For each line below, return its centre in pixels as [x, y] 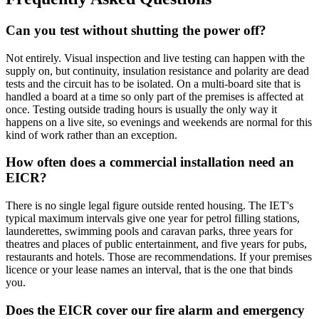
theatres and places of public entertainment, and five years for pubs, [156, 244]
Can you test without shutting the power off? [136, 30]
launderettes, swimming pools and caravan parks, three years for [149, 231]
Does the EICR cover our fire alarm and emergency [155, 310]
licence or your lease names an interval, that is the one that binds [149, 270]
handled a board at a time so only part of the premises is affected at [155, 96]
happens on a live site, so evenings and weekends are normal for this [159, 122]
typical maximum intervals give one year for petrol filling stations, [153, 219]
